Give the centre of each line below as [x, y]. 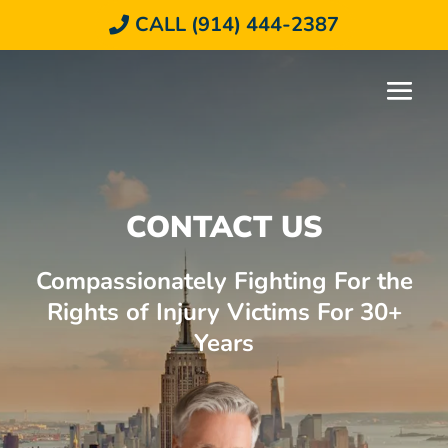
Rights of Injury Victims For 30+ [224, 312]
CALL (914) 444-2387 [237, 24]
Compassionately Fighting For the [224, 281]
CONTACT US [224, 227]
